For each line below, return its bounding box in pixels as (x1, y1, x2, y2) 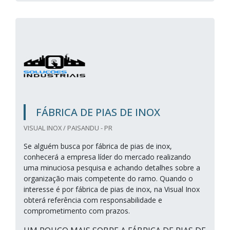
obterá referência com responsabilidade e (24, 195, 162, 205)
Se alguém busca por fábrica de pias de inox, (24, 141, 172, 151)
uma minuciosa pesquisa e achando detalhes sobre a (24, 163, 200, 172)
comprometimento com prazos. (24, 206, 130, 216)
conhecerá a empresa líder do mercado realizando (24, 152, 191, 162)
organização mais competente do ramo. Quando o (24, 174, 193, 183)
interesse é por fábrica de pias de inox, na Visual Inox (24, 184, 200, 194)
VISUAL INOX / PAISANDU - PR (24, 123, 112, 132)
